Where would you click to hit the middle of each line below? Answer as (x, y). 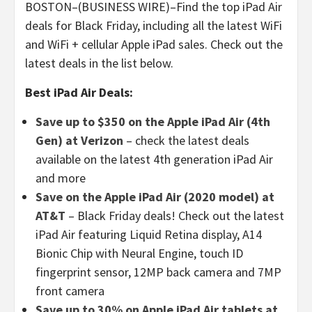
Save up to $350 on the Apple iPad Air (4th (153, 121)
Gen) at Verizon (79, 140)
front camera (70, 290)
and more (61, 178)
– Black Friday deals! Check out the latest (175, 215)
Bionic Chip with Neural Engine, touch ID (139, 253)
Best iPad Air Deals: (79, 92)
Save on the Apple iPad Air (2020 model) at (155, 196)
